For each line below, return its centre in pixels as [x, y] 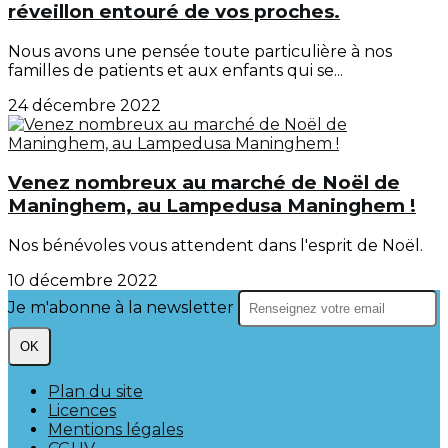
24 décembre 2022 [84, 105]
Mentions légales [115, 430]
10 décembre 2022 [83, 281]
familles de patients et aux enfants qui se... [175, 70]
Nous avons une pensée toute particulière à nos [200, 51]
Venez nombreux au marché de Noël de [204, 183]
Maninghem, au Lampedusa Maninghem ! [212, 206]
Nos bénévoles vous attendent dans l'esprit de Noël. [215, 246]
